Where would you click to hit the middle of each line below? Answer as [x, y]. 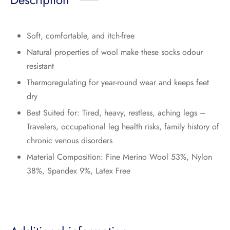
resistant [40, 66]
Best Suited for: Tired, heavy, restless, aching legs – [116, 113]
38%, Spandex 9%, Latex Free [78, 171]
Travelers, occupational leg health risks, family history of [123, 127]
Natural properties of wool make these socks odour [114, 52]
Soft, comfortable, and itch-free [80, 36]
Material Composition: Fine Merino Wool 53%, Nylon [119, 157]
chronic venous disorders [69, 141]
